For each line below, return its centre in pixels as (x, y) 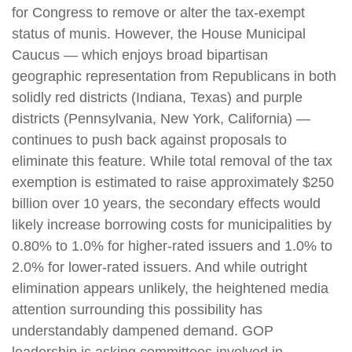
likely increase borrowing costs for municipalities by (172, 224)
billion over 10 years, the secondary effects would (166, 203)
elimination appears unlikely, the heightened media (170, 288)
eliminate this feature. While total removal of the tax (172, 161)
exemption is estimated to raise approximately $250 (173, 182)
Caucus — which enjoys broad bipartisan (140, 55)
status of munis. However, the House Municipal (159, 33)
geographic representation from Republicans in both (174, 76)
